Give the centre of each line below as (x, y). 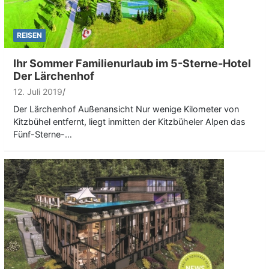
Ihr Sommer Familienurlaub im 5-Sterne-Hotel (132, 63)
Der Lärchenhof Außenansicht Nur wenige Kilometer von (126, 109)
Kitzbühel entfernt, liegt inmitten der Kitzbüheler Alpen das (129, 121)
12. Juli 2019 (38, 91)
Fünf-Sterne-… (43, 134)
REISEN (29, 35)
